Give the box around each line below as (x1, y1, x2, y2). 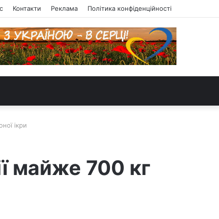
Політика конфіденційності (88, 4, 172, 12)
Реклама (51, 4, 78, 12)
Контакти (13, 4, 41, 12)
